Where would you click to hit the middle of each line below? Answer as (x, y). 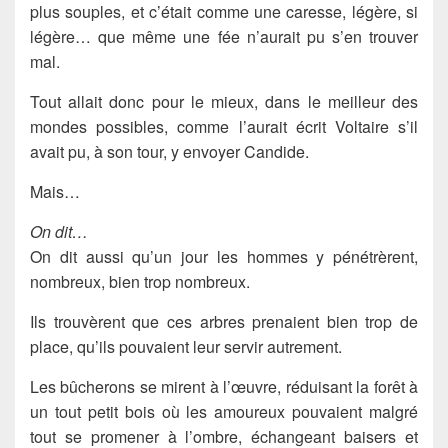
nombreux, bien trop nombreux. (140, 281)
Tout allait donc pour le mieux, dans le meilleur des (224, 101)
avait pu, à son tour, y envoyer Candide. (169, 151)
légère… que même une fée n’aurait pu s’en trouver (224, 36)
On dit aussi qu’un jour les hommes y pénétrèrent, (224, 256)
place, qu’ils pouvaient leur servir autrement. (186, 346)
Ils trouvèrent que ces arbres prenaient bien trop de (224, 321)
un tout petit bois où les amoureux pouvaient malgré (224, 411)
